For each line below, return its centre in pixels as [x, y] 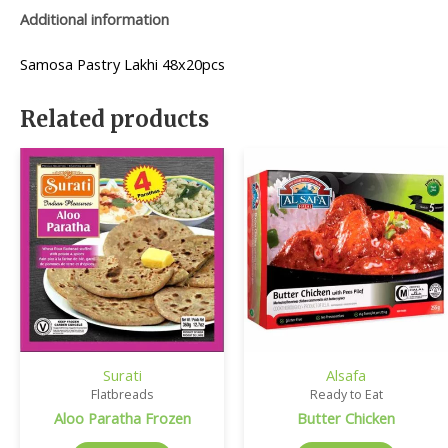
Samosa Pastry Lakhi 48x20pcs [122, 63]
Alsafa [346, 374]
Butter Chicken [346, 417]
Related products [114, 118]
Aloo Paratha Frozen [122, 417]
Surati [122, 374]
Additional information [94, 18]
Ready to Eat [346, 394]
